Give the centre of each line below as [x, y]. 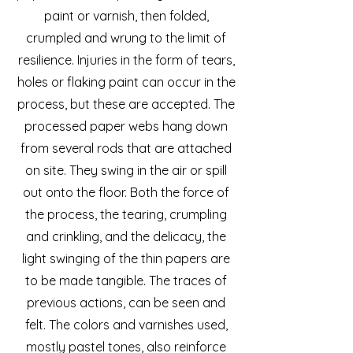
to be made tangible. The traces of [126, 281]
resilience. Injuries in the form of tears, [126, 60]
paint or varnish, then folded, [126, 16]
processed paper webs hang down [126, 126]
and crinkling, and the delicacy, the [126, 236]
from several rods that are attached [126, 148]
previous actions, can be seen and [126, 303]
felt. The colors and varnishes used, [126, 325]
